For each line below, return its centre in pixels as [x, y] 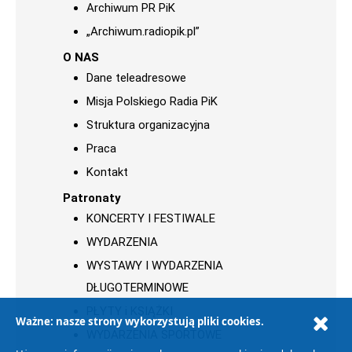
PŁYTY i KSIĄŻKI [130, 311]
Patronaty [92, 198]
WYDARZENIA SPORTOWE [154, 335]
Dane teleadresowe [136, 78]
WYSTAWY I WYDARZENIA [155, 266]
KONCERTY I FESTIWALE [151, 218]
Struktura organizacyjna [148, 125]
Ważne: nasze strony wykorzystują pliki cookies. [139, 322]
